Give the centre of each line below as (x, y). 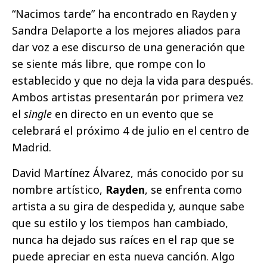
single (38, 114)
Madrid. (32, 148)
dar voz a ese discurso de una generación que (128, 47)
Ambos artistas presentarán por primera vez (128, 97)
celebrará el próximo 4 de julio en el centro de (131, 131)
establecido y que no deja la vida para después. (133, 81)
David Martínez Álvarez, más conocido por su (128, 173)
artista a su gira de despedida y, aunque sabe (128, 207)
